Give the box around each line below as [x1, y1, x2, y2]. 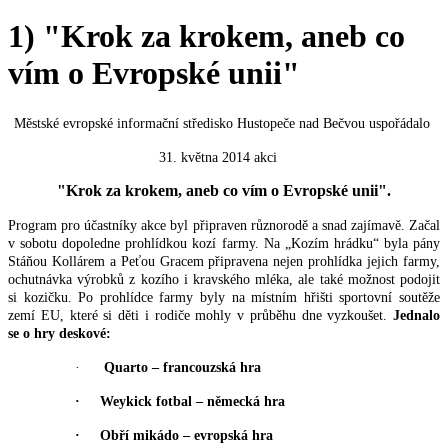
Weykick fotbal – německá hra [100, 393, 285, 409]
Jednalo [393, 307, 440, 323]
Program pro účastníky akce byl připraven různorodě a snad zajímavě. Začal [8, 217, 440, 233]
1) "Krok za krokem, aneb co [8, 18, 405, 55]
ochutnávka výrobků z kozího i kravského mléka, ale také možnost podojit [8, 271, 440, 287]
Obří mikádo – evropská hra [100, 427, 273, 443]
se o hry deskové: [8, 325, 111, 341]
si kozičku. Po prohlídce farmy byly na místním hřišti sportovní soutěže [8, 289, 440, 305]
